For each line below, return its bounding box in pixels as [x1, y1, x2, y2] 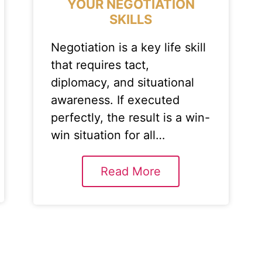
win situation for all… [51, 128, 166, 142]
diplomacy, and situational [51, 75, 195, 89]
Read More [101, 164, 161, 178]
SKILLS [109, 12, 153, 27]
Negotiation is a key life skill [51, 40, 206, 54]
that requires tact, [51, 58, 150, 72]
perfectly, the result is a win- [51, 111, 211, 125]
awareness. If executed [51, 93, 180, 107]
